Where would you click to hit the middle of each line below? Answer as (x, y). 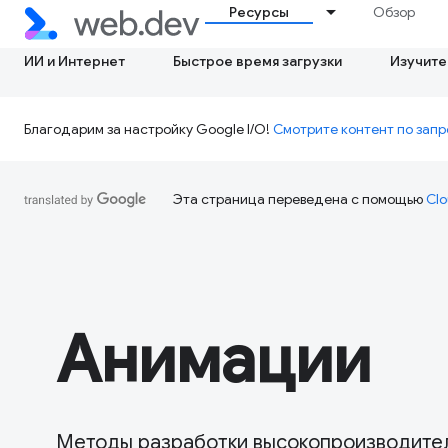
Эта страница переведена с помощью (299, 199)
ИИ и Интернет (74, 61)
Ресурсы (259, 12)
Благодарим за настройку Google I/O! (148, 129)
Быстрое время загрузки (257, 61)
